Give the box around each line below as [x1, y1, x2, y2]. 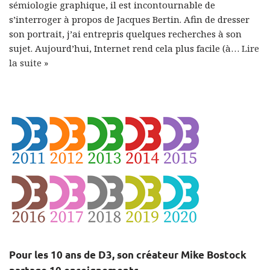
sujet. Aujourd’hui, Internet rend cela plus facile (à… [9, 42, 242, 54]
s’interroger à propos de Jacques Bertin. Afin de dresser [9, 13, 250, 25]
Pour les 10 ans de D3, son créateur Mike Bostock [9, 248, 246, 261]
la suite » [9, 57, 48, 69]
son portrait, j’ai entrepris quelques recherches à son [9, 28, 242, 40]
